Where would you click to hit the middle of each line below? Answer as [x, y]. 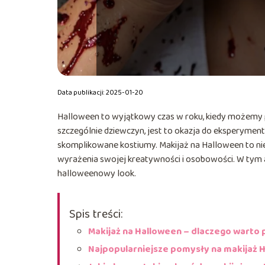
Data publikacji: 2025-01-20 [100, 92]
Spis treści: [96, 214]
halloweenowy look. [97, 173]
